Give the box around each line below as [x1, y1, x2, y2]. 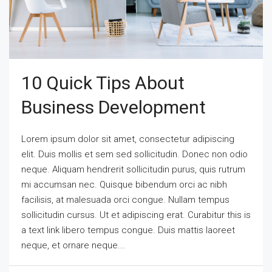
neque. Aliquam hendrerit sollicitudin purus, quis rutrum [21, 163, 245, 175]
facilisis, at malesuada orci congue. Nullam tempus [21, 194, 229, 205]
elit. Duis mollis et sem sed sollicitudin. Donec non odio [21, 148, 248, 160]
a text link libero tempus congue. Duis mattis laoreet [21, 224, 235, 236]
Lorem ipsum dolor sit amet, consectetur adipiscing [21, 133, 234, 144]
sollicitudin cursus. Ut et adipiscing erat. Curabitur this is [21, 209, 251, 220]
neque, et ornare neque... [21, 239, 125, 251]
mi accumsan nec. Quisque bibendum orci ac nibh [21, 178, 227, 190]
